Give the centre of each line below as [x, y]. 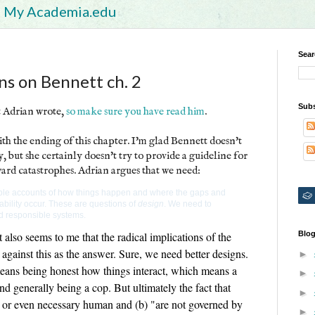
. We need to [188, 204]
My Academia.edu [60, 11]
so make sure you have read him [135, 111]
